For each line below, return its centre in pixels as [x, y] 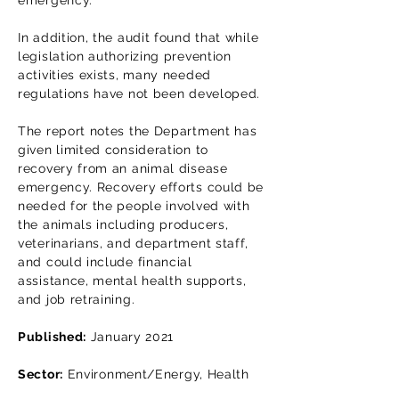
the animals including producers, [123, 224]
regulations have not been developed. [139, 94]
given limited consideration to [113, 150]
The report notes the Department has [138, 131]
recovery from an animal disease [123, 168]
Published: [52, 337]
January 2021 [130, 337]
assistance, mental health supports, [132, 281]
